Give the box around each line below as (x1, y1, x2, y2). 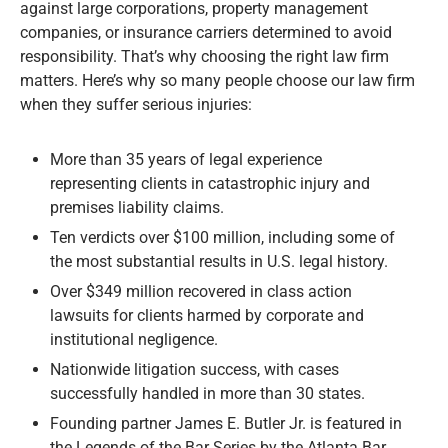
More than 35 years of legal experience (50, 150, 322, 170)
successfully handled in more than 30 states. (50, 384, 365, 404)
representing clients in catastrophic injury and (50, 174, 370, 194)
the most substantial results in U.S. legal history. (50, 252, 388, 272)
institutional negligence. (50, 330, 218, 350)
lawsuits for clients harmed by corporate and (50, 306, 364, 326)
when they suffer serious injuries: (20, 95, 252, 115)
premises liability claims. (50, 198, 224, 218)
